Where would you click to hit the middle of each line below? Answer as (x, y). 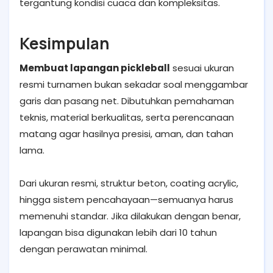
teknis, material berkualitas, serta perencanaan (127, 117)
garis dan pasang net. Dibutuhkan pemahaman (127, 101)
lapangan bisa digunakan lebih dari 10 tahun (118, 232)
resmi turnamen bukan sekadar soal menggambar (134, 84)
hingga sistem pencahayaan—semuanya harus (126, 199)
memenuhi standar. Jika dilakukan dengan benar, (130, 216)
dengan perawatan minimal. (83, 249)
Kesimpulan (65, 43)
